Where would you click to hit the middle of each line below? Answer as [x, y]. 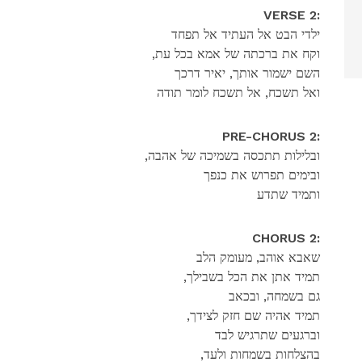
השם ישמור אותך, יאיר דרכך [247, 73]
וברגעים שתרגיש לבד [267, 335]
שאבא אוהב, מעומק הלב [258, 257]
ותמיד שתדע [288, 194]
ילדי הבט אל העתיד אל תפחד [245, 34]
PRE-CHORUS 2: [271, 136]
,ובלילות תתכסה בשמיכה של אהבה [234, 155]
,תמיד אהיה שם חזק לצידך [255, 315]
